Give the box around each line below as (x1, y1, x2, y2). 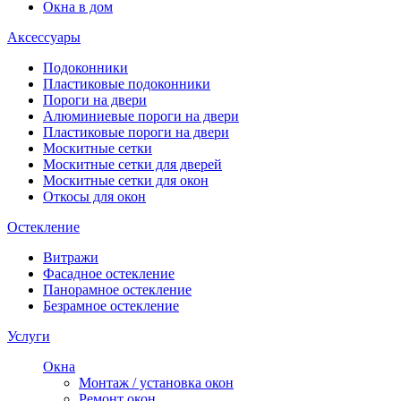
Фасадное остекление (43, 265, 175, 281)
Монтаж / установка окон (79, 374, 234, 390)
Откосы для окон (43, 188, 146, 204)
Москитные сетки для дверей (43, 156, 222, 172)
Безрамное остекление (43, 297, 179, 313)
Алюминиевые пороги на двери (43, 107, 239, 124)
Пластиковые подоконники (43, 75, 210, 91)
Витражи (43, 249, 98, 265)
